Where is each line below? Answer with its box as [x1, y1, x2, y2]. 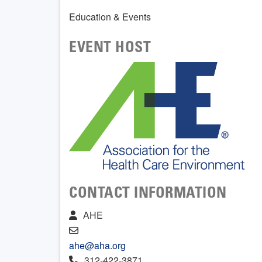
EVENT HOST [69, 40, 151, 56]
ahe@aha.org [69, 239, 126, 253]
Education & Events [69, 9, 151, 23]
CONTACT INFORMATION [69, 187, 227, 202]
